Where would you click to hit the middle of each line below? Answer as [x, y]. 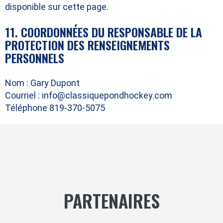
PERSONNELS [35, 58]
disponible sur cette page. [57, 7]
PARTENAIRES [111, 200]
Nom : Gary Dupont [42, 83]
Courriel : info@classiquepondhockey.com [89, 95]
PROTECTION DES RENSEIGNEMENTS [87, 45]
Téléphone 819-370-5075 [55, 108]
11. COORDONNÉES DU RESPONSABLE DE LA [104, 32]
